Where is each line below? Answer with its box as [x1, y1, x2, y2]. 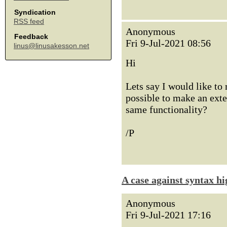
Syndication [14, 8, 56, 16]
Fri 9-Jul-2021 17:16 [126, 209, 211, 220]
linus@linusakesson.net [14, 42, 89, 50]
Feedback [14, 32, 48, 41]
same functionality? [126, 104, 207, 115]
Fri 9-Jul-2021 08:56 [126, 37, 211, 49]
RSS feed [14, 17, 44, 25]
